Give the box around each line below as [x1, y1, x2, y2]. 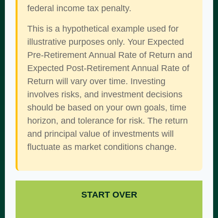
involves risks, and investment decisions [27, 90, 182, 99]
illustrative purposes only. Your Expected [27, 37, 184, 47]
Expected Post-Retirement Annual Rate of [27, 63, 189, 73]
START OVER [81, 190, 137, 200]
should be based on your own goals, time [27, 103, 186, 112]
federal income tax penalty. [27, 3, 131, 13]
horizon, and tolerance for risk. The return [27, 116, 188, 126]
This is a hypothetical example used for [27, 24, 179, 34]
